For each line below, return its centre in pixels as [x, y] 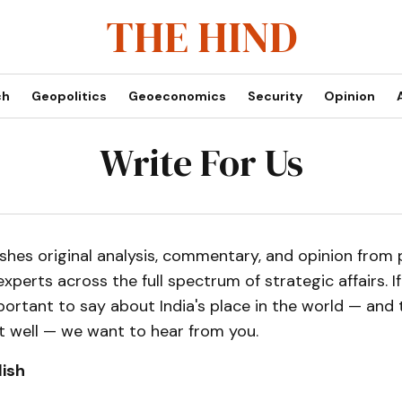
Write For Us [201, 162]
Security [275, 96]
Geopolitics [69, 96]
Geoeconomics [177, 96]
